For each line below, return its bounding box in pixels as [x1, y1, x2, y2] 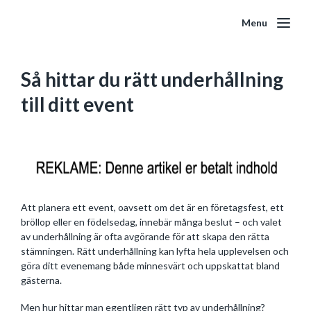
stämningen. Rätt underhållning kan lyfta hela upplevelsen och [21, 245, 289, 257]
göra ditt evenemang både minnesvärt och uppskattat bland [21, 260, 280, 271]
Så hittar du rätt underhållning [21, 67, 283, 91]
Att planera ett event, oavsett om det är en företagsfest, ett [21, 201, 284, 213]
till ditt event [21, 92, 134, 116]
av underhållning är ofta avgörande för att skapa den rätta [21, 230, 269, 242]
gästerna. [21, 274, 62, 286]
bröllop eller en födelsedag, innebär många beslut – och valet [21, 216, 282, 228]
